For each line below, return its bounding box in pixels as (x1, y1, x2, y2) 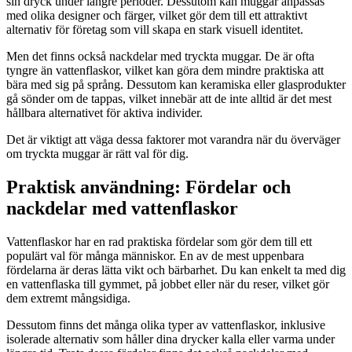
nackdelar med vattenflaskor (6, 197, 238, 218)
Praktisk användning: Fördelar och (6, 176, 291, 197)
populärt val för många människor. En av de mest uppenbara (6, 248, 304, 262)
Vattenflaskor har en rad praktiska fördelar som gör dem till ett (6, 234, 312, 248)
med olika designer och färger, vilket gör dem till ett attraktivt (6, 8, 307, 22)
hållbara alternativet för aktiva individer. (6, 105, 203, 119)
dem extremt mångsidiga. (6, 291, 130, 305)
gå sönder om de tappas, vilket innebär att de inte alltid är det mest (6, 91, 332, 105)
